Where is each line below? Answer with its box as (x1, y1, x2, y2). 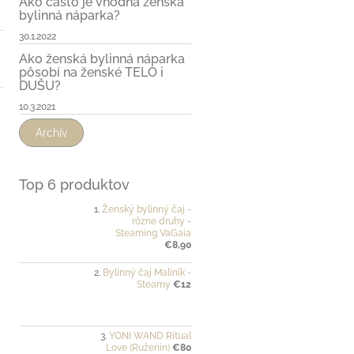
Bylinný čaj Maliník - (103, 266, 191, 278)
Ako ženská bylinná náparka (19, 51, 185, 66)
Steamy (137, 278, 171, 290)
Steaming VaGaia (115, 227, 191, 239)
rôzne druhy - (132, 215, 191, 227)
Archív (36, 126, 67, 139)
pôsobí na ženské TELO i (19, 64, 164, 80)
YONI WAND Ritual (109, 330, 191, 341)
